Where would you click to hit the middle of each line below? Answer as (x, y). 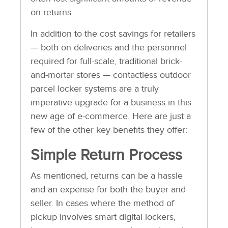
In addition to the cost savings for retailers (113, 34)
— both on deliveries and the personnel (108, 47)
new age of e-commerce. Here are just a (110, 116)
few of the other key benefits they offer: (109, 130)
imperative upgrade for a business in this (111, 102)
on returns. (52, 12)
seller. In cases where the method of (102, 203)
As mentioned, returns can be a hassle (106, 176)
